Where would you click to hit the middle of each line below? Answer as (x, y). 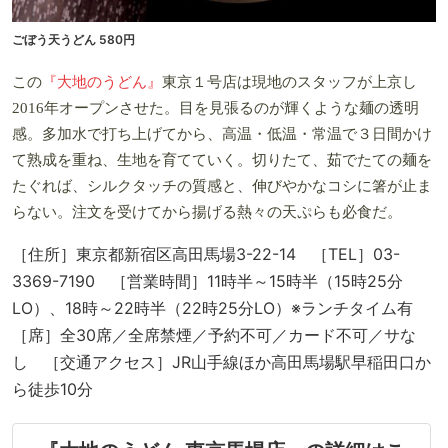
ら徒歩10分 (52, 388)
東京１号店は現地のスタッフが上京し (289, 81)
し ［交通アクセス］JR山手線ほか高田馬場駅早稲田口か (221, 361)
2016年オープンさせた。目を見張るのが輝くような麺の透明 (215, 107)
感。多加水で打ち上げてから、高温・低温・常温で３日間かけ (222, 133)
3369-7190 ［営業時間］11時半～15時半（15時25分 (207, 280)
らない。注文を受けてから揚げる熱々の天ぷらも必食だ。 (207, 211)
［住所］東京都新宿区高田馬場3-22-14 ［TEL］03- (206, 253)
